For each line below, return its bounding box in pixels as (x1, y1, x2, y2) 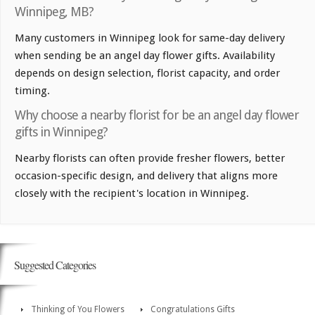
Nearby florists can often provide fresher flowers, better (15, 151, 285, 165)
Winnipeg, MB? (15, 4, 94, 19)
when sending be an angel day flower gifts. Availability (15, 49, 275, 62)
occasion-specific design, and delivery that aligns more (15, 169, 278, 182)
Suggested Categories (14, 257, 96, 272)
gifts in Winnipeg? (15, 124, 108, 139)
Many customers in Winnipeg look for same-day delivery (15, 31, 285, 44)
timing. (15, 84, 50, 97)
